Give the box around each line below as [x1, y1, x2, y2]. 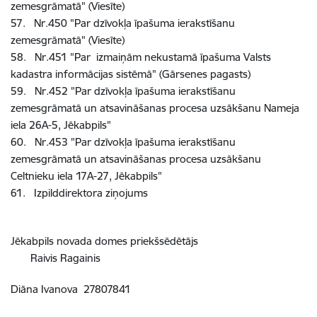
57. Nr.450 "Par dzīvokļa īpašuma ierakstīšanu [11, 16, 235, 30]
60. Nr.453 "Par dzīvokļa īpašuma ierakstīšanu [11, 134, 236, 149]
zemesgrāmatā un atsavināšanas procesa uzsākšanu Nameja [11, 100, 299, 115]
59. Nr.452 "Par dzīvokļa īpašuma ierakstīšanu [11, 83, 236, 98]
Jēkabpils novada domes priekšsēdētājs [11, 234, 306, 248]
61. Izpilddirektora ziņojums [11, 185, 148, 200]
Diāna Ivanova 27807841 [11, 282, 131, 296]
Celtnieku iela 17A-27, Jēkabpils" [11, 168, 162, 183]
